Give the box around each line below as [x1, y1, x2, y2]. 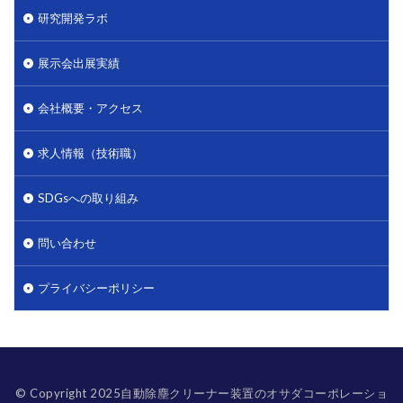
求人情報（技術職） [38, 146, 143, 161]
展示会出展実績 [38, 56, 120, 71]
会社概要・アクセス [38, 101, 143, 116]
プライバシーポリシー [38, 281, 155, 296]
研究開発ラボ [38, 11, 108, 26]
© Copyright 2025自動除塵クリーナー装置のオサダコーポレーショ [15, 386, 388, 401]
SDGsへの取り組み [38, 191, 139, 206]
